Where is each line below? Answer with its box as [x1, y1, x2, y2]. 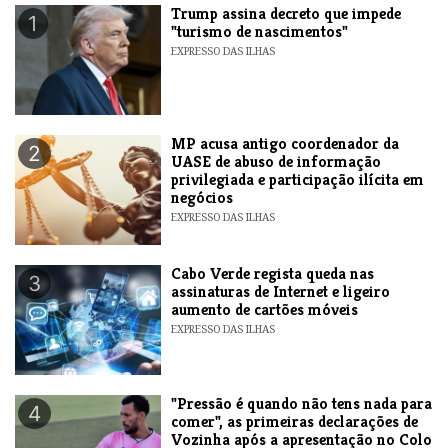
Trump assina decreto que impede [171, 2, 402, 24]
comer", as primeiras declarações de [171, 410, 419, 432]
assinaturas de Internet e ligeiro [171, 280, 391, 302]
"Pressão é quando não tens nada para [171, 392, 433, 414]
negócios [171, 186, 234, 208]
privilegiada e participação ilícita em [171, 168, 425, 190]
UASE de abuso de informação [171, 150, 382, 172]
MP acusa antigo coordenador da [171, 132, 400, 154]
